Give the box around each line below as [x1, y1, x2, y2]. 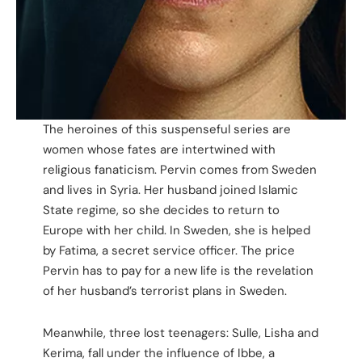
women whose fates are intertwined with [42, 141, 276, 158]
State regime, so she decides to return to [42, 201, 280, 218]
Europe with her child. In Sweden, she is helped [42, 221, 310, 238]
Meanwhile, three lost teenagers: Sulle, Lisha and [42, 324, 318, 341]
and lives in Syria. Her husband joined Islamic [42, 181, 298, 198]
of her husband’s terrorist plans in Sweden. [42, 282, 287, 299]
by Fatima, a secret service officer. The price [42, 242, 295, 259]
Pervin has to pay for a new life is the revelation [42, 262, 314, 279]
